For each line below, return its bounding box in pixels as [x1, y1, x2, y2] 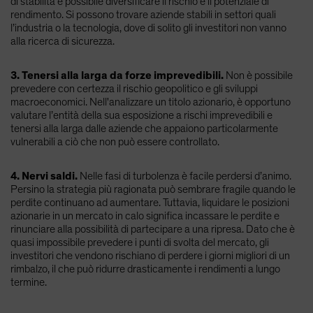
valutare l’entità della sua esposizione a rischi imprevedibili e [10, 109, 272, 121]
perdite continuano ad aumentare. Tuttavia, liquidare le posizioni [10, 196, 289, 208]
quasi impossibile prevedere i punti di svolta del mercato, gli [10, 236, 269, 248]
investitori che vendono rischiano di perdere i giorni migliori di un [10, 249, 290, 261]
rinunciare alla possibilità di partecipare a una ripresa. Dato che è [10, 223, 295, 235]
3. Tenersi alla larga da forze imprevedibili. [10, 69, 224, 81]
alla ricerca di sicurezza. [10, 35, 115, 47]
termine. [10, 276, 47, 288]
